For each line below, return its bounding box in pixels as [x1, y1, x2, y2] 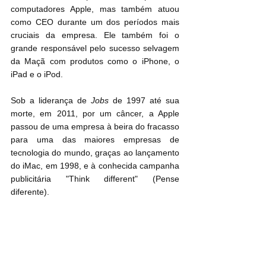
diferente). [11, 186, 49, 197]
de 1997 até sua [109, 95, 179, 105]
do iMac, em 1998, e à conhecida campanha [11, 160, 179, 170]
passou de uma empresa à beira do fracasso [11, 121, 179, 131]
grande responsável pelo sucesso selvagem [11, 43, 179, 53]
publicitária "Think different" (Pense [11, 173, 179, 183]
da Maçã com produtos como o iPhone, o [11, 56, 179, 66]
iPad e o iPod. [11, 69, 63, 79]
